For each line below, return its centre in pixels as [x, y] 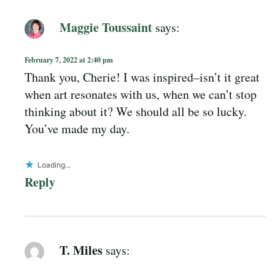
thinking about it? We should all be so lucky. [136, 112]
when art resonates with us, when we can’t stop [141, 95]
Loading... [54, 165]
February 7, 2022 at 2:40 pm [69, 60]
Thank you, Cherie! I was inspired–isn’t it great [142, 77]
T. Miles [81, 250]
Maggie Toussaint [106, 27]
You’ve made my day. [77, 129]
